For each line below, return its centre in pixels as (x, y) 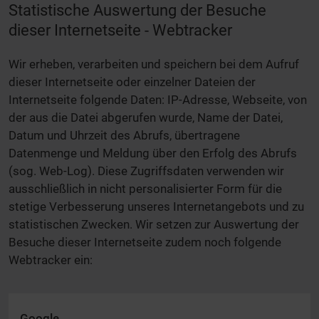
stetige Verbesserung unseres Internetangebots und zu (156, 207)
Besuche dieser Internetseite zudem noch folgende (145, 242)
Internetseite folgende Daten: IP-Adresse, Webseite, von (158, 100)
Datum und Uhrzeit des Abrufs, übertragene (124, 136)
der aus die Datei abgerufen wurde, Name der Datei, (146, 118)
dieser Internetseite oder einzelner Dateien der (132, 82)
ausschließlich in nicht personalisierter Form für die (145, 189)
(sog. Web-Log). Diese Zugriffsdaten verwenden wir (146, 171)
